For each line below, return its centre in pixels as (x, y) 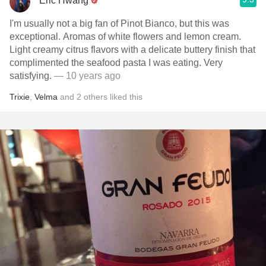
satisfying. (32, 76)
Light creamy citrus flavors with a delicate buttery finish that (132, 50)
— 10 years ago (87, 76)
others (96, 97)
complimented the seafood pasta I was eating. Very (116, 63)
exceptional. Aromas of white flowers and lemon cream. (125, 37)
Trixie (20, 97)
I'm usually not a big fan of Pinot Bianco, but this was (119, 23)
